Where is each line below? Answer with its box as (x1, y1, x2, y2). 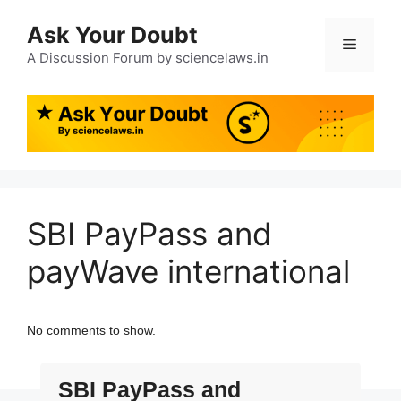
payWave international (27, 252, 350, 291)
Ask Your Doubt (27, 21, 198, 48)
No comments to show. (27, 323, 156, 338)
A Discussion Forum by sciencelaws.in (27, 49, 269, 66)
